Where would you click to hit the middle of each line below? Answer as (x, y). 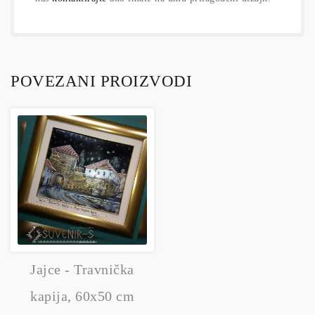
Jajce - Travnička (82, 269)
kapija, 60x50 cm (82, 296)
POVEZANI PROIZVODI (101, 81)
